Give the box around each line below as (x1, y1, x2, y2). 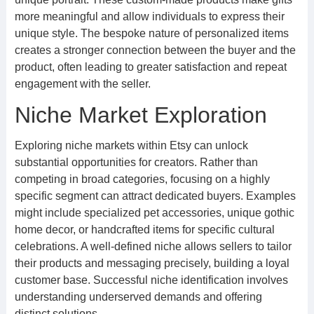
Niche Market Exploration (14, 102, 267, 128)
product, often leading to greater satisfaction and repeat (14, 61, 287, 73)
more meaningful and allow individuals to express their (14, 11, 285, 22)
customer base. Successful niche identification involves (14, 274, 288, 286)
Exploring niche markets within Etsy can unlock (14, 139, 248, 151)
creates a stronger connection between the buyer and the (14, 44, 296, 56)
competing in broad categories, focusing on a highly (14, 173, 270, 185)
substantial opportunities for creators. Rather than (14, 156, 258, 168)
